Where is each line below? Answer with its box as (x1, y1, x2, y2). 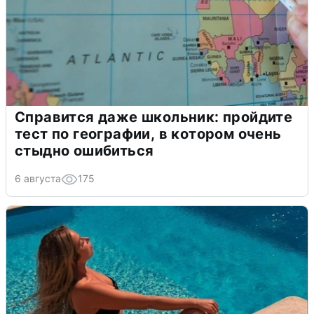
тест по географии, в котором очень (15, 125, 282, 142)
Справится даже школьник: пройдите (15, 108, 293, 125)
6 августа (15, 172, 61, 184)
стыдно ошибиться (15, 142, 154, 159)
